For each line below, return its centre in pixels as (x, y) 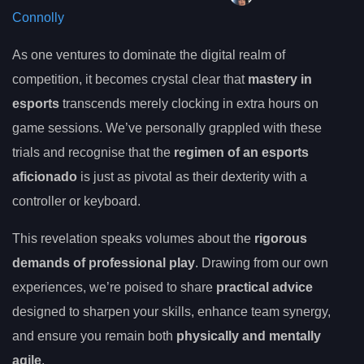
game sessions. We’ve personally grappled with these (167, 128)
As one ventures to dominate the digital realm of (149, 55)
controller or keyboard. (76, 201)
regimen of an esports (241, 153)
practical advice (264, 288)
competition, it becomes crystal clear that (130, 80)
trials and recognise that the (93, 153)
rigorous (281, 239)
